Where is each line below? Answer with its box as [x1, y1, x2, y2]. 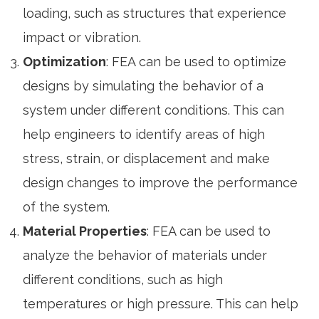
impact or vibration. [23, 30, 141, 45]
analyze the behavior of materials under [23, 248, 267, 263]
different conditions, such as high [23, 272, 223, 287]
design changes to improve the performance [23, 175, 298, 190]
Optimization [23, 54, 106, 69]
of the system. [23, 199, 110, 214]
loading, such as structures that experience [23, 6, 286, 21]
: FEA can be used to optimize [106, 54, 286, 69]
